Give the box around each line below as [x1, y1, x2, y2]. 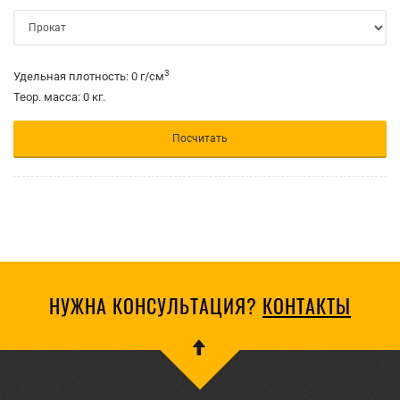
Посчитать [172, 132, 228, 145]
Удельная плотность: [13, 70, 129, 83]
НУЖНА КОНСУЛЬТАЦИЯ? [49, 291, 262, 320]
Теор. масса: [13, 90, 80, 104]
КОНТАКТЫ [262, 291, 351, 320]
